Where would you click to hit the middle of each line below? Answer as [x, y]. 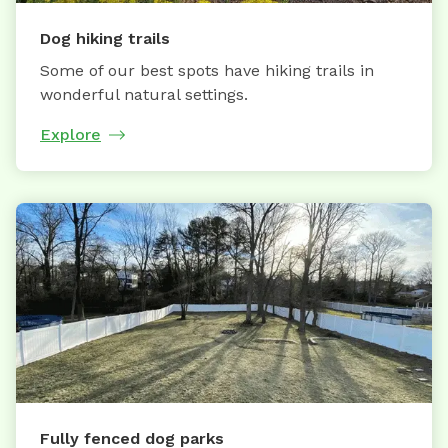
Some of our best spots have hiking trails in [207, 70]
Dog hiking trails [105, 38]
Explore [70, 134]
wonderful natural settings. [144, 94]
